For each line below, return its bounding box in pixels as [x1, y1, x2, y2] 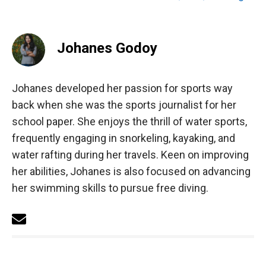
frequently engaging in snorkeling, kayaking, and [12, 131, 235, 144]
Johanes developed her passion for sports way [12, 81, 233, 94]
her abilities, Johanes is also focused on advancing [12, 164, 251, 178]
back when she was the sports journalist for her [12, 98, 236, 111]
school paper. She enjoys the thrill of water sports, [12, 115, 247, 128]
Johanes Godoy [57, 39, 157, 56]
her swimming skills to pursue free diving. [12, 181, 208, 194]
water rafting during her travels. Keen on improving [12, 148, 249, 161]
